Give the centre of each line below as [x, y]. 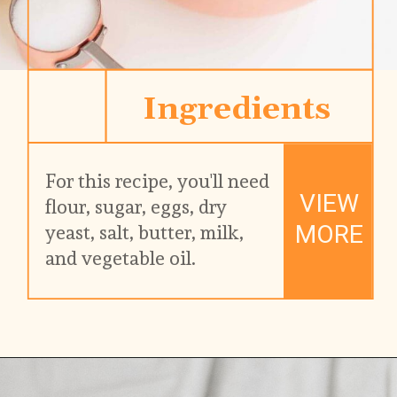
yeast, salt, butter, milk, [145, 233]
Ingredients [236, 109]
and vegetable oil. [121, 259]
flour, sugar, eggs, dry [136, 207]
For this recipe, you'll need [158, 182]
